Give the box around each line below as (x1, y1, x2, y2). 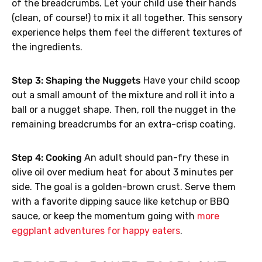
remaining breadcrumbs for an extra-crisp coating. (12, 119, 236, 130)
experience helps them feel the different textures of (12, 27, 243, 39)
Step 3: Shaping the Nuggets (12, 75, 141, 87)
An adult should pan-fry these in (82, 152, 229, 164)
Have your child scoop (141, 75, 240, 87)
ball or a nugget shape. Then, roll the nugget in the (12, 104, 236, 116)
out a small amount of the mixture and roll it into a (12, 89, 235, 101)
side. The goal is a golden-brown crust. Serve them (12, 181, 236, 193)
